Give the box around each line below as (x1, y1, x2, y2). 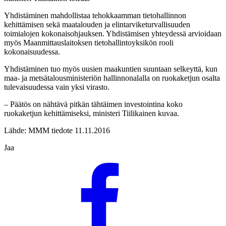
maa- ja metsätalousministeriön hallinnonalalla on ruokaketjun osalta (4, 73, 220, 82)
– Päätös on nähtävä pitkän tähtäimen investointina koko (4, 99, 183, 108)
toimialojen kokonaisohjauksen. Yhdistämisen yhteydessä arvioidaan (4, 29, 221, 38)
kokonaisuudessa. (4, 47, 60, 56)
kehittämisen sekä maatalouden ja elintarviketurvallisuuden (4, 20, 190, 29)
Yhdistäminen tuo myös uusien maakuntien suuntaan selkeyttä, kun (4, 64, 217, 73)
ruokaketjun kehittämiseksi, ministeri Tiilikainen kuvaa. (4, 108, 179, 118)
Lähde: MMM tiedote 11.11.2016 (4, 126, 110, 135)
